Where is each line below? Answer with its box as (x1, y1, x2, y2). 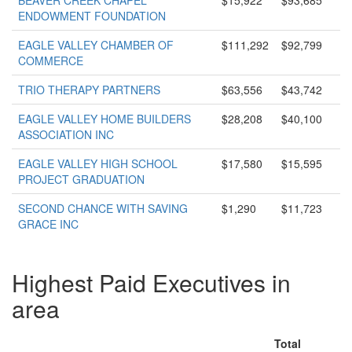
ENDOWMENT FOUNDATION (18, 8, 166, 24)
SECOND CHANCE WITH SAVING (18, 200, 188, 216)
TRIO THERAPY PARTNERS (18, 82, 160, 97)
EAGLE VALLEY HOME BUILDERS (18, 111, 191, 126)
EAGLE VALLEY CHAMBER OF (18, 37, 174, 53)
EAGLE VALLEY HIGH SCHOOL (18, 156, 178, 171)
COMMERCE (18, 53, 83, 68)
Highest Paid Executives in (12, 266, 291, 299)
